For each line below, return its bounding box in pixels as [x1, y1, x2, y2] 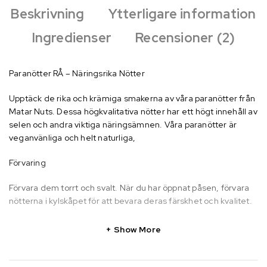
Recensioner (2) [135, 29, 235, 46]
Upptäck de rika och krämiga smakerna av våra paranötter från [9, 92, 256, 104]
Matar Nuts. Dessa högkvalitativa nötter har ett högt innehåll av [9, 105, 257, 117]
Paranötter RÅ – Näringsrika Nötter [9, 67, 145, 79]
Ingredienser [32, 29, 112, 46]
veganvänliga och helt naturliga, [9, 132, 136, 143]
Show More [114, 223, 161, 235]
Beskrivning [11, 5, 85, 23]
